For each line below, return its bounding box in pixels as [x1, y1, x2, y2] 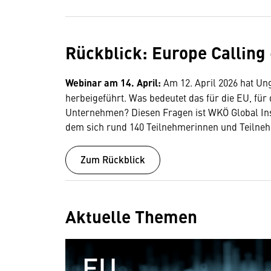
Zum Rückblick [80, 152, 145, 166]
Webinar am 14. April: [65, 76, 163, 90]
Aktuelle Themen [65, 203, 197, 228]
